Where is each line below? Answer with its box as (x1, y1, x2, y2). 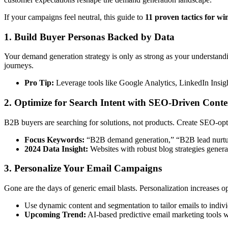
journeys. (4, 61, 34, 70)
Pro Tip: (24, 78, 54, 88)
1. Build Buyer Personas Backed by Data (4, 31, 175, 42)
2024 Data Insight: (24, 144, 88, 153)
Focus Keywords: (24, 135, 84, 144)
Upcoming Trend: (24, 210, 86, 219)
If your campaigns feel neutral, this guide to (4, 12, 145, 21)
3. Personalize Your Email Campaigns (4, 163, 162, 174)
